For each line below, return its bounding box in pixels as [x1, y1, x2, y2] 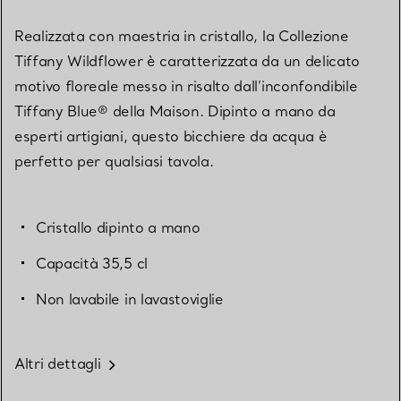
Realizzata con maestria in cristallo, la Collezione [14, 27, 349, 46]
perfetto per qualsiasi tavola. [14, 152, 214, 171]
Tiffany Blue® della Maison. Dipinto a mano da [14, 102, 336, 121]
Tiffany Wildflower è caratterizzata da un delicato [14, 52, 360, 71]
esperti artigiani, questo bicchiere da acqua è [14, 127, 328, 146]
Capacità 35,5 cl [36, 254, 148, 273]
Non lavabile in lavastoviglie [36, 290, 224, 309]
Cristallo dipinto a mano [36, 218, 200, 237]
